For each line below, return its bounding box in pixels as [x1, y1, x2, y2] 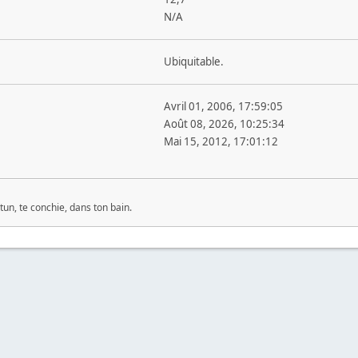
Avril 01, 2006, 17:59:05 [163, 99, 283, 113]
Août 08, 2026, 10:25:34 [163, 117, 284, 131]
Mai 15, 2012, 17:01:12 [163, 134, 278, 149]
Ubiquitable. [163, 54, 224, 69]
